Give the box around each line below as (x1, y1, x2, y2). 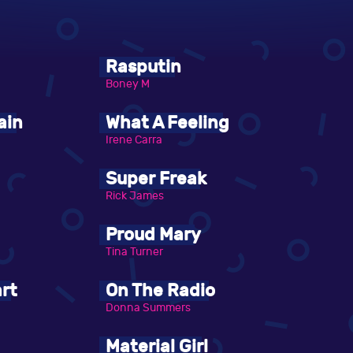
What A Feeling (106, 113, 229, 134)
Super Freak (106, 169, 206, 190)
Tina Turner (106, 245, 163, 259)
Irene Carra (106, 133, 162, 147)
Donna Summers (106, 301, 191, 315)
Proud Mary (106, 225, 201, 246)
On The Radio (106, 281, 215, 302)
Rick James (106, 189, 164, 203)
